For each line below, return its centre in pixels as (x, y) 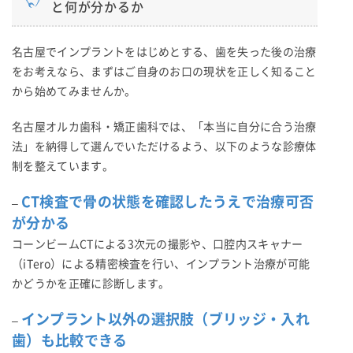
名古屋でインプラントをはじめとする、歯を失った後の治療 (164, 52)
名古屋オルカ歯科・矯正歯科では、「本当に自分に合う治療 (164, 126)
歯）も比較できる (70, 340)
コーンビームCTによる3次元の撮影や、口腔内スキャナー (158, 244)
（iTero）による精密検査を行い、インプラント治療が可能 (161, 264)
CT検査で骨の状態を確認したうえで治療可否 (167, 201)
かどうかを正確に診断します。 (91, 283)
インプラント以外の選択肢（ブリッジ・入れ (165, 319)
